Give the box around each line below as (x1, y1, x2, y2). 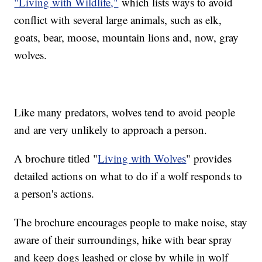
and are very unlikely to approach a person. (14, 122, 208, 137)
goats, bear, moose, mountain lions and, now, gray (14, 29, 239, 44)
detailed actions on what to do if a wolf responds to (14, 168, 243, 183)
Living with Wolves (98, 150, 187, 166)
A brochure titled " (14, 150, 98, 166)
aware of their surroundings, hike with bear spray (14, 232, 233, 247)
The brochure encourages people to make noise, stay (14, 214, 248, 229)
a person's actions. (14, 185, 95, 201)
